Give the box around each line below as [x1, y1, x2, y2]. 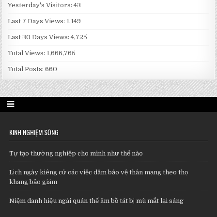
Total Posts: [8, 65, 46, 73]
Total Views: [8, 49, 47, 57]
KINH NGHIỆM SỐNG [9, 127, 59, 138]
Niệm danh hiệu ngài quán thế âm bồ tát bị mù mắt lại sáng [9, 197, 184, 205]
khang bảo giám [9, 178, 58, 186]
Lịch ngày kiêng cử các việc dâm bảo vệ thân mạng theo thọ [9, 169, 188, 176]
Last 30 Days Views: [8, 33, 71, 41]
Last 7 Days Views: [8, 17, 67, 25]
